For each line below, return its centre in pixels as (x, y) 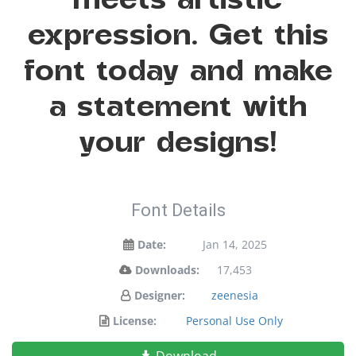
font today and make (178, 69)
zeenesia (234, 295)
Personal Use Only (234, 321)
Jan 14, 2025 (234, 244)
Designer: (160, 295)
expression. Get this (178, 33)
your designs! (178, 141)
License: (135, 321)
